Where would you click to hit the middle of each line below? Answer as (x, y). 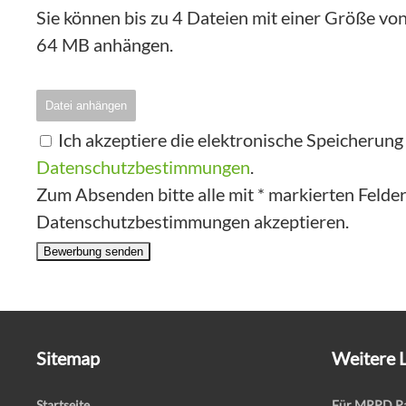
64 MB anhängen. (105, 45)
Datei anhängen (86, 106)
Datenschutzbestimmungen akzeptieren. (193, 222)
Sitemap (68, 358)
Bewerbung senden (93, 252)
